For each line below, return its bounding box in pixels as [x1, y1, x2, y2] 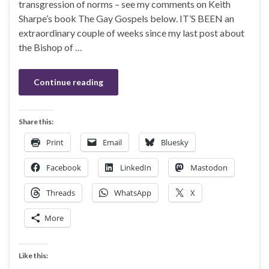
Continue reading [34, 76, 103, 87]
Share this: [19, 116, 53, 126]
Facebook [46, 162, 81, 173]
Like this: [19, 250, 48, 260]
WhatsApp [114, 187, 151, 198]
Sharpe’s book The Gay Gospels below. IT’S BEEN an [19, 12, 234, 24]
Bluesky [161, 136, 189, 148]
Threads [46, 187, 75, 198]
